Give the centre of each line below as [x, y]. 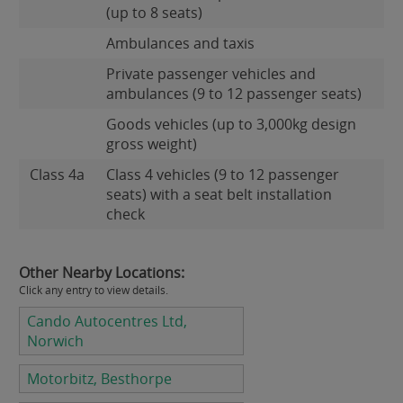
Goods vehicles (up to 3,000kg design [231, 124]
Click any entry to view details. [94, 290]
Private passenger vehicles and [211, 74]
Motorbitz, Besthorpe [99, 379]
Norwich [55, 341]
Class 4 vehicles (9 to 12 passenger [223, 175]
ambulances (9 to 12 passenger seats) [234, 94]
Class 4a [57, 175]
